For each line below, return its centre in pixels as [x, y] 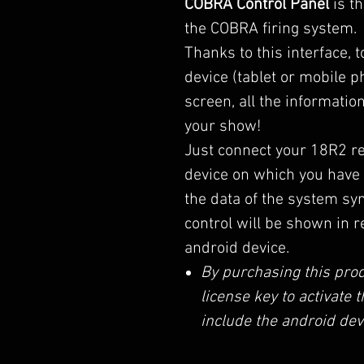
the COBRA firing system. [271, 29]
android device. [237, 249]
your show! [223, 127]
